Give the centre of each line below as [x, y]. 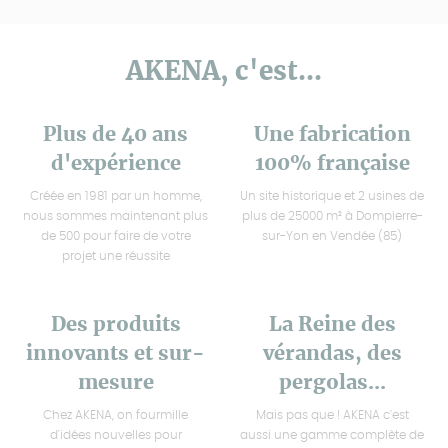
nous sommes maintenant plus [116, 216]
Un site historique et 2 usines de [332, 196]
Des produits [115, 325]
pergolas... [332, 383]
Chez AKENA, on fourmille [116, 415]
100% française [332, 164]
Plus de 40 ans [116, 135]
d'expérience [115, 164]
